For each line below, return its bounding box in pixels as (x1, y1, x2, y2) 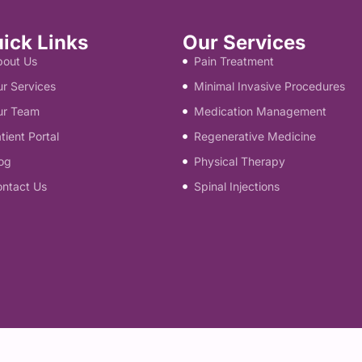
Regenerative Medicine (194, 129, 317, 143)
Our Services (182, 31, 305, 54)
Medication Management (194, 104, 327, 118)
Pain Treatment (194, 54, 275, 68)
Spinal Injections (194, 179, 280, 193)
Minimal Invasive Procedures (194, 79, 346, 93)
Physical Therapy (194, 154, 286, 168)
